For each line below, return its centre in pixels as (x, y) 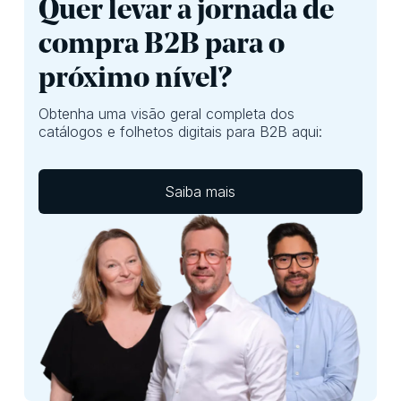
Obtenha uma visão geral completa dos (166, 114)
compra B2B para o (161, 45)
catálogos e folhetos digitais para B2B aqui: (180, 132)
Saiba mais (200, 192)
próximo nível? (135, 79)
